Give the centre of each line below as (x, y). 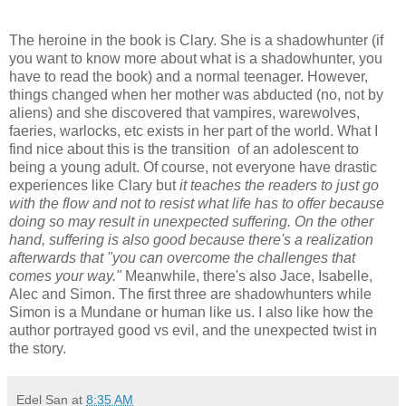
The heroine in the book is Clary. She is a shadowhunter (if (196, 40)
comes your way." (67, 275)
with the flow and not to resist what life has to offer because (197, 203)
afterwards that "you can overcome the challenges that (182, 257)
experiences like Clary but (94, 185)
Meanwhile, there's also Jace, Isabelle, (249, 275)
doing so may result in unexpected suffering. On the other (191, 221)
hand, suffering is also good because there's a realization (191, 239)
